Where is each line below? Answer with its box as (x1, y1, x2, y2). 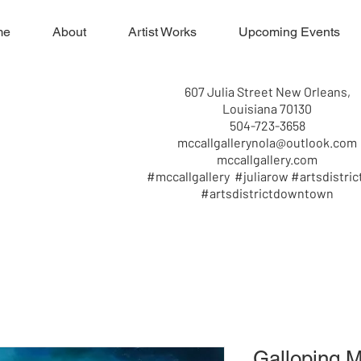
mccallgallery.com (217, 151, 317, 167)
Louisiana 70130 (222, 100, 312, 116)
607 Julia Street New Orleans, (184, 83, 351, 99)
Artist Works (128, 24, 197, 39)
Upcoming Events (239, 24, 340, 39)
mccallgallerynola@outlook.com (177, 134, 357, 150)
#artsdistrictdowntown (201, 185, 334, 201)
